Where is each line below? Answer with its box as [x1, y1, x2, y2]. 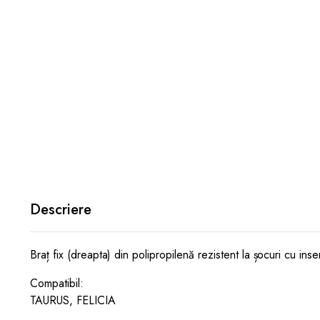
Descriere [30, 199, 91, 220]
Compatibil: [30, 275, 84, 291]
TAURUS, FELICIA [30, 292, 116, 309]
